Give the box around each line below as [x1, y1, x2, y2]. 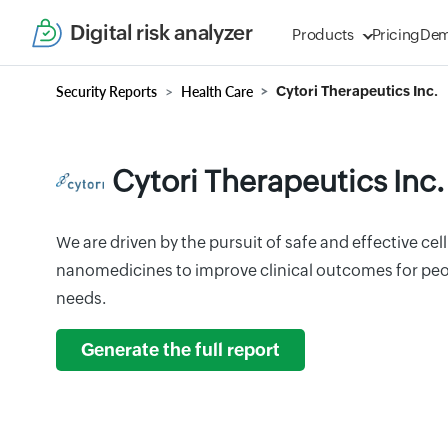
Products [292, 26, 354, 43]
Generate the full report [81, 340, 280, 360]
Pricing [371, 26, 421, 43]
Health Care [181, 83, 253, 100]
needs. [56, 289, 106, 308]
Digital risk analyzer [70, 20, 253, 45]
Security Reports [56, 83, 157, 100]
